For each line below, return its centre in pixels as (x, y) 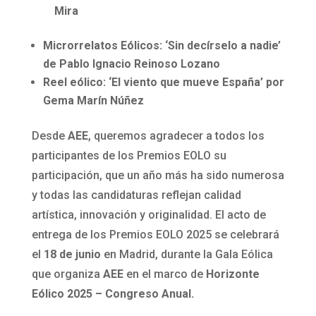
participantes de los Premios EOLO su (129, 156)
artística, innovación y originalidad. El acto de (148, 215)
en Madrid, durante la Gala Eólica (187, 255)
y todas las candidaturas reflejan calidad (136, 195)
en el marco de (166, 274)
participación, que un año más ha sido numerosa (158, 176)
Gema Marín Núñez (93, 101)
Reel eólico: (74, 83)
